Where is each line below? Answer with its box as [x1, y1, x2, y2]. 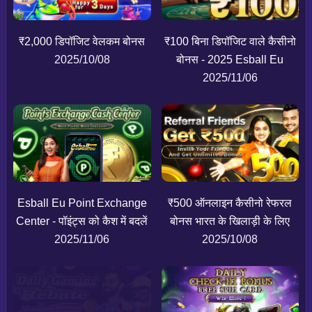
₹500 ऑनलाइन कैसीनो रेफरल [168, 197, 292, 210]
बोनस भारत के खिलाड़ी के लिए [170, 215, 290, 228]
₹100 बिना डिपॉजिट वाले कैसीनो [164, 36, 296, 48]
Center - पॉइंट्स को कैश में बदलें [16, 215, 148, 228]
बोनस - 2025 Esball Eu [176, 54, 284, 66]
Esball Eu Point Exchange [17, 197, 147, 210]
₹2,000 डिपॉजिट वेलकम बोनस [19, 36, 146, 48]
